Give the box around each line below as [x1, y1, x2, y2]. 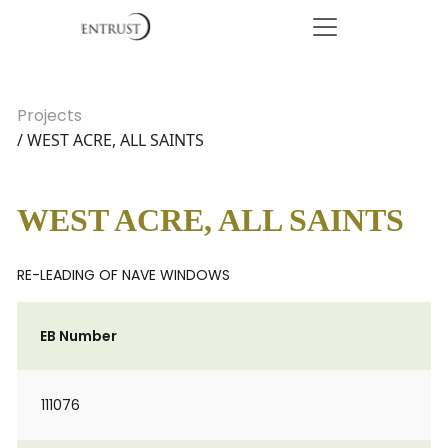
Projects [17, 104, 82, 127]
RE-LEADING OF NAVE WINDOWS [17, 265, 230, 285]
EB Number [40, 326, 117, 346]
